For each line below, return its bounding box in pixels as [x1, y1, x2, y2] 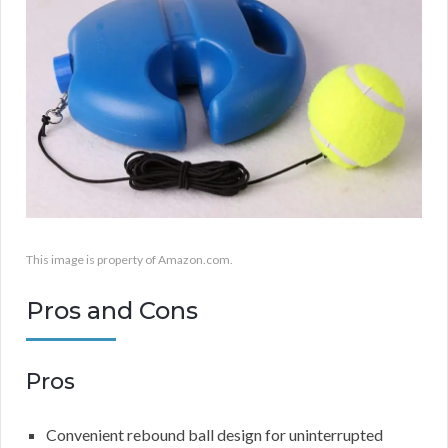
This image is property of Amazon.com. [26, 252, 233, 268]
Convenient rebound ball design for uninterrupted [46, 425, 383, 445]
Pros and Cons [26, 296, 198, 326]
